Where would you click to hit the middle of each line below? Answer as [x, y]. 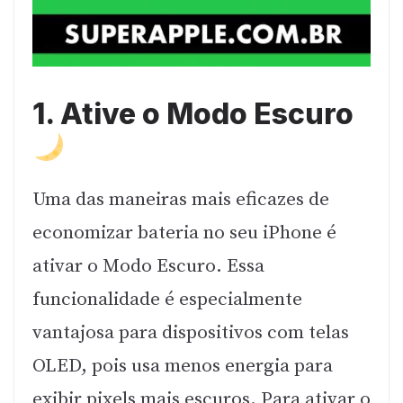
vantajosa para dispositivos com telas [191, 333]
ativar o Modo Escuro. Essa [148, 267]
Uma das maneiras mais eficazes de [181, 200]
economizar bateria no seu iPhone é [184, 233]
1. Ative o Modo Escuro [193, 114]
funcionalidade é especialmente [167, 300]
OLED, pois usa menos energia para [183, 367]
